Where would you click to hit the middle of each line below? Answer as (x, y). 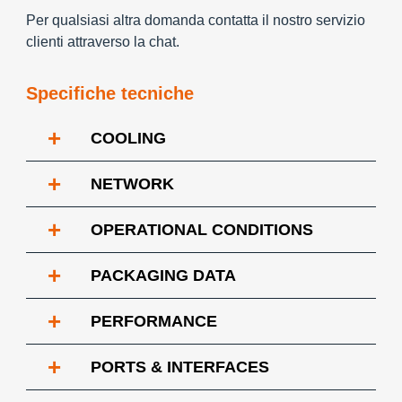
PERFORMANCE (154, 321)
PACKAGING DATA (163, 275)
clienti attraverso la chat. (103, 42)
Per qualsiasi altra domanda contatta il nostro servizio (196, 20)
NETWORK (132, 184)
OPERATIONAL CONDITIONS (202, 230)
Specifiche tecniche (110, 93)
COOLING (128, 138)
